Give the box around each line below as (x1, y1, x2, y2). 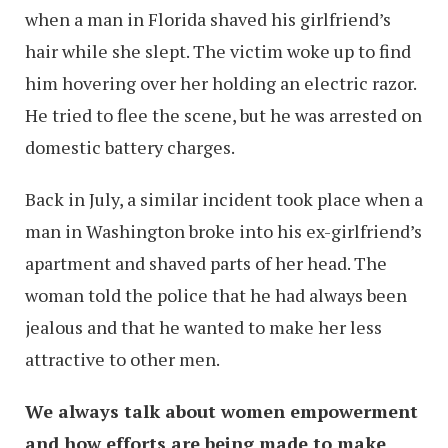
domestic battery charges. (25, 135, 235, 160)
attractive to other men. (25, 347, 220, 372)
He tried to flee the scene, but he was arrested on (25, 103, 422, 128)
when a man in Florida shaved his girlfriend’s (25, 7, 391, 32)
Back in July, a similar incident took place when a (25, 187, 423, 212)
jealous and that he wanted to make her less (25, 315, 382, 340)
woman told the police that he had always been (25, 283, 407, 308)
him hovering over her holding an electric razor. (25, 71, 416, 96)
